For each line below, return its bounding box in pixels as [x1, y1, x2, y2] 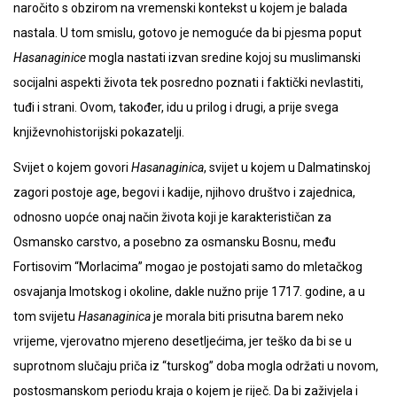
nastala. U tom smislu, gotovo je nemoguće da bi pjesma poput [13, 26, 362, 41]
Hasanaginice [13, 51, 86, 66]
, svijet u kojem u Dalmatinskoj [204, 160, 370, 175]
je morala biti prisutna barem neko [151, 309, 344, 324]
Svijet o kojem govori [13, 160, 131, 175]
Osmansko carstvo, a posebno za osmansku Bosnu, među [13, 235, 336, 250]
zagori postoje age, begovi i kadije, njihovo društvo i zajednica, [13, 185, 355, 200]
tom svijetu [13, 309, 78, 324]
